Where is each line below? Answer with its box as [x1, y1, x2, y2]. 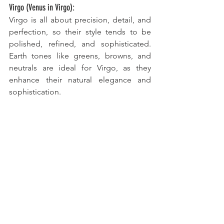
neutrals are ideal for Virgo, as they [9, 63, 151, 73]
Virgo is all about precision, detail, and [9, 15, 151, 25]
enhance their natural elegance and [9, 75, 151, 85]
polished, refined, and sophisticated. [9, 39, 151, 49]
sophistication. [9, 87, 63, 97]
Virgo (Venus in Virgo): [9, 2, 74, 13]
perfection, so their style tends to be [9, 27, 151, 37]
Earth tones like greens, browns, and [9, 51, 151, 61]
